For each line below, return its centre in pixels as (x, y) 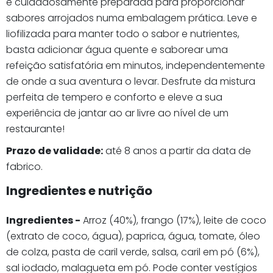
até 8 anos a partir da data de (177, 151)
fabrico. (24, 166)
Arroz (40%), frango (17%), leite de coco (173, 220)
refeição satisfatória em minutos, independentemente (136, 65)
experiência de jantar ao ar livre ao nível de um (117, 113)
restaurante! (35, 129)
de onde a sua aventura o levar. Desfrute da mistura (131, 81)
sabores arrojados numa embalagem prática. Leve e (132, 18)
